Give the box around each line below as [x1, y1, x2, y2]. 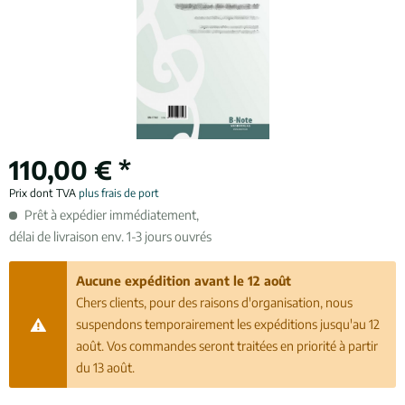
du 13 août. [76, 360, 136, 375]
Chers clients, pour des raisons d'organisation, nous [76, 295, 353, 310]
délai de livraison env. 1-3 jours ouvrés [9, 229, 212, 244]
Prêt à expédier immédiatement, [22, 207, 199, 222]
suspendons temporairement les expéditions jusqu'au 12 [76, 316, 381, 332]
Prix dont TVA [9, 186, 79, 200]
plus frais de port [79, 186, 159, 200]
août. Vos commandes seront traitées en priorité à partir [76, 338, 379, 353]
